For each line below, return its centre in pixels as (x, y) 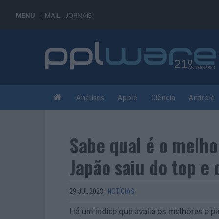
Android (202, 97)
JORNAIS (78, 15)
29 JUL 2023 (86, 191)
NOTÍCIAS (121, 191)
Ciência (163, 97)
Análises (90, 97)
